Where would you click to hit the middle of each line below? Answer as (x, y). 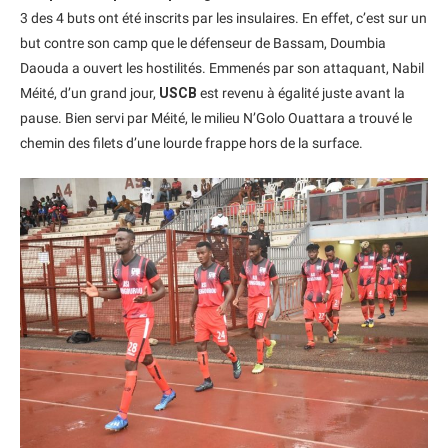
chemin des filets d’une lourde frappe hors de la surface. (191, 142)
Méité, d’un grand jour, (89, 92)
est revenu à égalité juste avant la (301, 92)
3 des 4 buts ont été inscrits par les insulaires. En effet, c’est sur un (223, 17)
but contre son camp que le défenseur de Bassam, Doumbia (203, 42)
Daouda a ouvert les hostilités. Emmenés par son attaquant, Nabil (222, 67)
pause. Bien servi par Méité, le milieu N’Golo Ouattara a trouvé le (216, 117)
